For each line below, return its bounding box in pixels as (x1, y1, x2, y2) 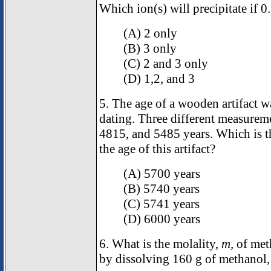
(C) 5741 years (123, 197, 200, 212)
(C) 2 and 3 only (123, 56, 208, 71)
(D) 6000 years (123, 212, 200, 227)
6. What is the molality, (99, 237, 221, 252)
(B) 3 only (123, 41, 177, 56)
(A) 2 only (123, 26, 177, 41)
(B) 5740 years (123, 181, 200, 197)
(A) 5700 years (123, 166, 200, 181)
